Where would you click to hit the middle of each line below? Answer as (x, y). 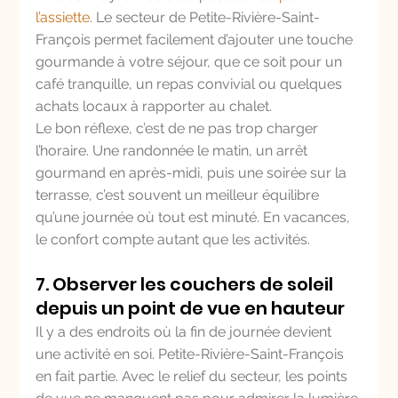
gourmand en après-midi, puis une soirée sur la (193, 173)
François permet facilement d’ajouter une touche (196, 40)
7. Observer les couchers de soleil (187, 284)
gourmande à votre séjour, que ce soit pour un (191, 62)
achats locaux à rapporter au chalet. (154, 106)
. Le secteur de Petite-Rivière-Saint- (205, 17)
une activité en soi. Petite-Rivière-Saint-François (192, 354)
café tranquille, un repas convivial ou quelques (191, 84)
